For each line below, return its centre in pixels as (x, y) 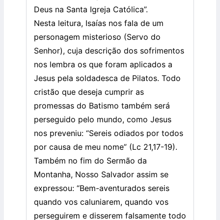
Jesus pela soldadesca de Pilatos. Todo (107, 78)
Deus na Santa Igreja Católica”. (91, 10)
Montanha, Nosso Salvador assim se (101, 175)
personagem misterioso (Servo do (97, 37)
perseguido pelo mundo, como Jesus (103, 120)
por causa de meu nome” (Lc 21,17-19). (106, 147)
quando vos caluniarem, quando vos (101, 202)
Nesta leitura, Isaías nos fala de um (99, 23)
